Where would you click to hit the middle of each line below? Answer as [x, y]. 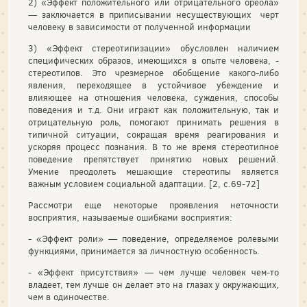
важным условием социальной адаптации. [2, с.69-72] [144, 184]
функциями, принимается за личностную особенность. [144, 251]
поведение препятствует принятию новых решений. [153, 159]
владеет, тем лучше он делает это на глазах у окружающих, [153, 285]
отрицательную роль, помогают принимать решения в [153, 122]
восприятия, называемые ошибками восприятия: [130, 218]
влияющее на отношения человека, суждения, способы [153, 98]
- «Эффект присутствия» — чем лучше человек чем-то [153, 272]
